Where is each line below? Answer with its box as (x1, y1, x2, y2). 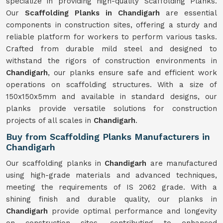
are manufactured (150, 159, 218, 168)
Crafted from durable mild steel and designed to (6, 44, 217, 53)
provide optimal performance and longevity (52, 207, 217, 216)
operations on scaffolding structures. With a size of (6, 80, 217, 89)
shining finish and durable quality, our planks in (6, 195, 217, 204)
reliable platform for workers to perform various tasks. (6, 32, 217, 41)
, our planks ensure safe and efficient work (48, 68, 217, 77)
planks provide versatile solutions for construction (6, 104, 217, 113)
